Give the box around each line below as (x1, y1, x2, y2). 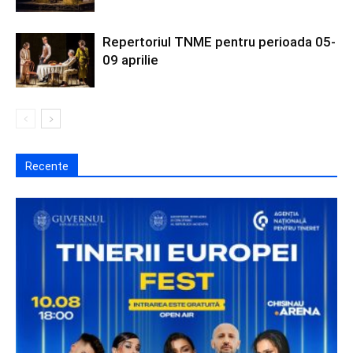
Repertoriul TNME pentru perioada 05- (102, 33, 336, 50)
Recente (25, 159, 69, 173)
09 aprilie (102, 51, 158, 68)
